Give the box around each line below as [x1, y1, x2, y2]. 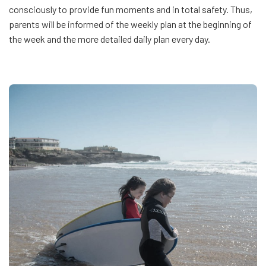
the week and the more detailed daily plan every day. [9, 33, 210, 45]
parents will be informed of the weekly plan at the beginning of [9, 18, 252, 30]
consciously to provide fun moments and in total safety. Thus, [9, 3, 252, 15]
